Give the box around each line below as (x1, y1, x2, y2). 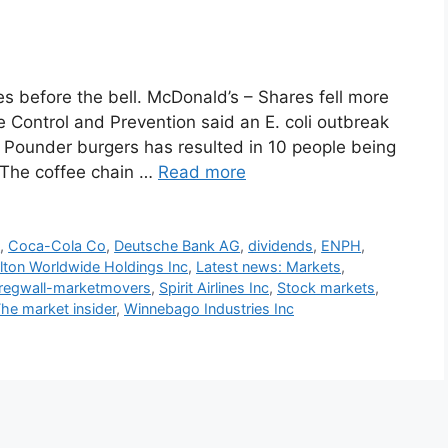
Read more (158, 162, 246, 183)
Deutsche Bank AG (114, 237, 241, 255)
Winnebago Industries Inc (124, 300, 294, 318)
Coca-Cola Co (8, 237, 107, 255)
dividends (248, 237, 314, 255)
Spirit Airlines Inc (159, 279, 269, 297)
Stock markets (277, 279, 375, 297)
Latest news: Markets (196, 258, 341, 276)
